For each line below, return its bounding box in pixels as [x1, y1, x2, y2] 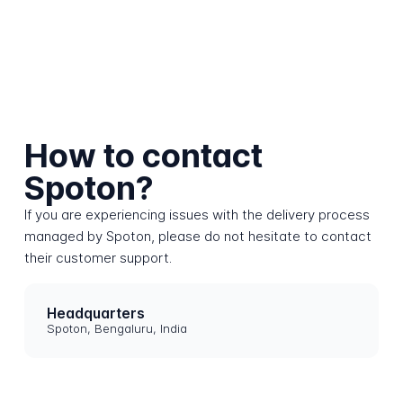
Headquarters [47, 304, 146, 322]
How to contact [23, 136, 263, 176]
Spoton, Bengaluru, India [47, 321, 188, 336]
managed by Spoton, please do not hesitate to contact [23, 228, 372, 246]
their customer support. [23, 249, 172, 267]
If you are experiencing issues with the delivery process [23, 206, 370, 224]
